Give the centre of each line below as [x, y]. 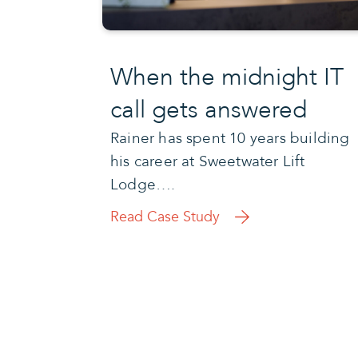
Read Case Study [165, 217]
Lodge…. [143, 184]
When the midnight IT [227, 77]
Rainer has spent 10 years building [230, 138]
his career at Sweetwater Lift [208, 161]
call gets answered [209, 109]
